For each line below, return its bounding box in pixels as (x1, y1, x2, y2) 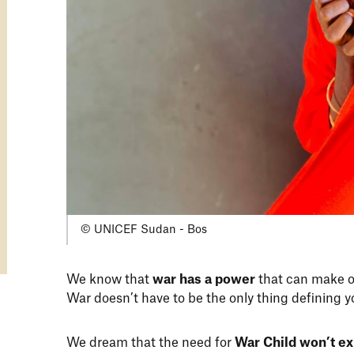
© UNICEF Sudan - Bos (81, 224, 207, 235)
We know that (66, 273, 153, 287)
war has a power (153, 273, 258, 287)
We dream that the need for (66, 337, 232, 350)
